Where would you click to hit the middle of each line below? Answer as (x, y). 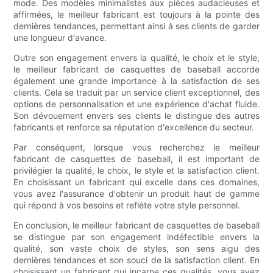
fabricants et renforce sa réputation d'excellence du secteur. (134, 127)
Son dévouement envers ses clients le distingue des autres (136, 115)
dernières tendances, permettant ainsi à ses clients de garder (136, 26)
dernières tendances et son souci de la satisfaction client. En (136, 260)
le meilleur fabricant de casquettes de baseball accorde (136, 69)
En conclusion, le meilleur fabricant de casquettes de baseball (136, 225)
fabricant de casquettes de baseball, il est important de (136, 158)
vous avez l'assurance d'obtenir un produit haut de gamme (136, 193)
